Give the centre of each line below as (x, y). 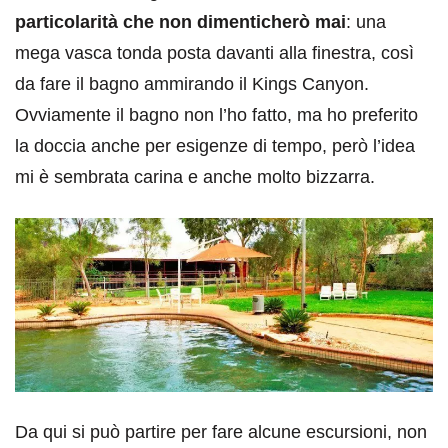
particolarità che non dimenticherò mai (180, 21)
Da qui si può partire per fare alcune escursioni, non (221, 432)
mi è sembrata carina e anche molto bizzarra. (195, 176)
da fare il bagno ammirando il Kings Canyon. (192, 83)
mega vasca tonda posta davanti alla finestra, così (214, 52)
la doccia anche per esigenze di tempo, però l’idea (215, 145)
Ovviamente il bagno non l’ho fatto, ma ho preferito (216, 114)
